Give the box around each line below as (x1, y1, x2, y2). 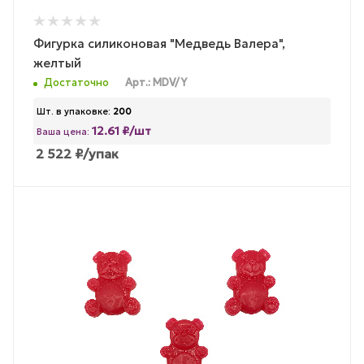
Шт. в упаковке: (37, 106, 110, 118)
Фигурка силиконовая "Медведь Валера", (33, 35, 285, 51)
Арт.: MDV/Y (125, 76, 187, 90)
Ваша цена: (37, 126, 92, 138)
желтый (33, 54, 81, 71)
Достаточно (44, 76, 109, 90)
